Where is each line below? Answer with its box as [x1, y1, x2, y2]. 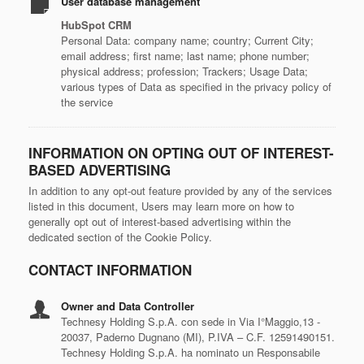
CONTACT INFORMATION [28, 260, 192, 279]
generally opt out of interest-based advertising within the [28, 214, 291, 229]
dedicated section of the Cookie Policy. [28, 229, 212, 245]
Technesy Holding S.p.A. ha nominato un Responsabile [61, 344, 320, 360]
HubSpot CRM [61, 17, 132, 32]
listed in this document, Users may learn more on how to [28, 198, 294, 214]
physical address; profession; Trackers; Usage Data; [61, 63, 308, 79]
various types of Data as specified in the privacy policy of [61, 79, 331, 94]
